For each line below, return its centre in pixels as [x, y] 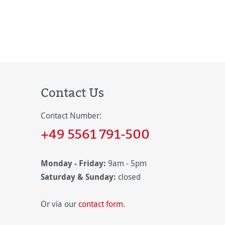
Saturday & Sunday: [78, 177]
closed [128, 177]
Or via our [60, 204]
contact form [101, 204]
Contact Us [72, 92]
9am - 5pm [127, 163]
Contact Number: [71, 116]
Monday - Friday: [73, 163]
